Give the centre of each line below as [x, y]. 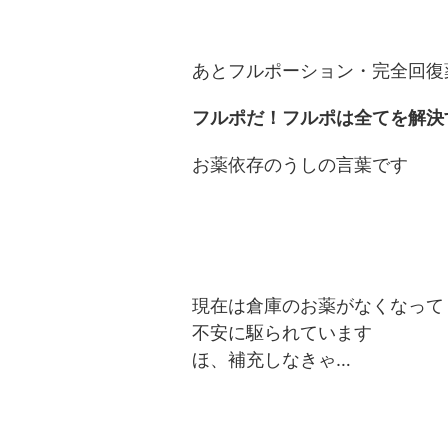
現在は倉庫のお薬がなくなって [318, 306]
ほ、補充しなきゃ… [271, 360]
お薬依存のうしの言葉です [300, 165]
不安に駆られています [282, 333]
